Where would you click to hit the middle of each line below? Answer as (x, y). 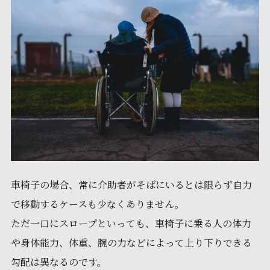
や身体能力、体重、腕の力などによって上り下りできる (131, 243)
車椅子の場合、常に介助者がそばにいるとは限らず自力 (131, 185)
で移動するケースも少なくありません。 (97, 204)
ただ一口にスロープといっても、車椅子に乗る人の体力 (131, 224)
